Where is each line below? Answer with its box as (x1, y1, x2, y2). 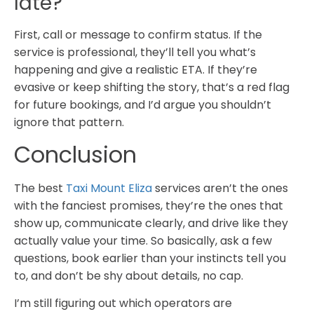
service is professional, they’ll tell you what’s (14, 44, 256, 61)
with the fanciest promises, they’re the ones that (14, 197, 283, 214)
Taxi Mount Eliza (66, 179, 152, 196)
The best (14, 179, 66, 196)
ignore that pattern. (14, 114, 124, 131)
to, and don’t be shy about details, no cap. (14, 267, 243, 284)
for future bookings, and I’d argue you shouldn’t (14, 97, 271, 114)
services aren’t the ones (152, 179, 288, 196)
